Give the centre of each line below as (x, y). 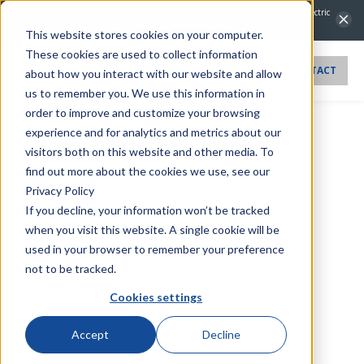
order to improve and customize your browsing (142, 112)
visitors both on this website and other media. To (149, 151)
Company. (151, 24)
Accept (91, 335)
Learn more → (202, 24)
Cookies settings (156, 297)
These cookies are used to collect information (141, 54)
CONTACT (312, 70)
